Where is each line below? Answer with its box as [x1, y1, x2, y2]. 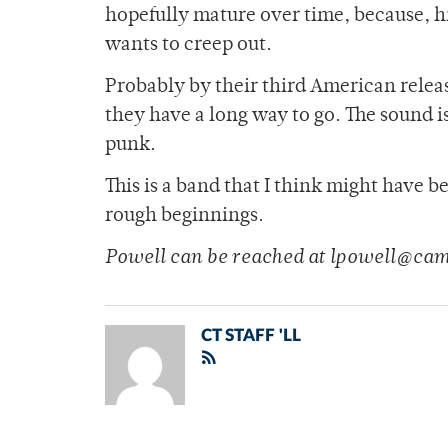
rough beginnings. [105, 207, 264, 227]
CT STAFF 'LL [201, 327, 301, 345]
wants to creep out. [105, 36, 272, 56]
